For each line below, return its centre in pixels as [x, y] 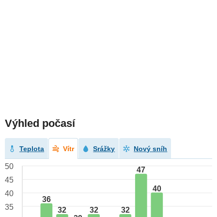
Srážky [104, 149]
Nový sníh [151, 149]
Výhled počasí [40, 124]
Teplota [32, 149]
